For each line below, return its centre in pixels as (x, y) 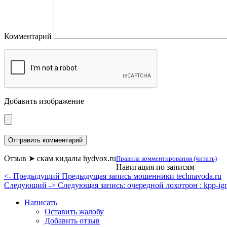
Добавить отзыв (72, 220)
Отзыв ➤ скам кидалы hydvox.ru (60, 158)
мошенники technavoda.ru (177, 176)
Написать (41, 202)
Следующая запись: (91, 185)
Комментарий (28, 36)
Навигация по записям (155, 167)
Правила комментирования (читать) (166, 158)
